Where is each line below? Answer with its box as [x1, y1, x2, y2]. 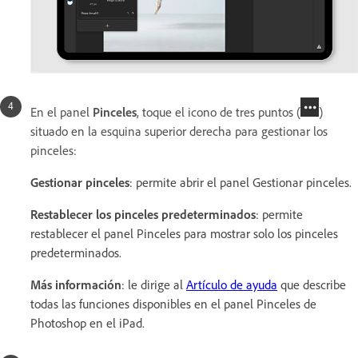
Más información [30, 276, 121, 292]
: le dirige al [121, 276, 186, 292]
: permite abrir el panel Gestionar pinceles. [129, 173, 352, 190]
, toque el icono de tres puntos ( [137, 103, 300, 120]
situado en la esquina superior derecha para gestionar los [30, 122, 328, 139]
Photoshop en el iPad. [30, 314, 145, 331]
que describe [277, 276, 346, 292]
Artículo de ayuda [186, 276, 277, 292]
